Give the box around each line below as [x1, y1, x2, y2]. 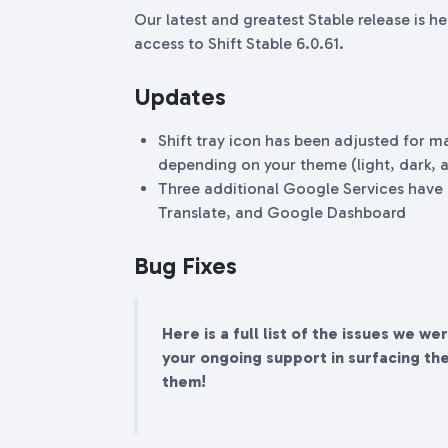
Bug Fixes [134, 251, 237, 280]
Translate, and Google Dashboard [158, 203, 406, 222]
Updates [134, 82, 232, 111]
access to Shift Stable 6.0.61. [134, 34, 348, 53]
